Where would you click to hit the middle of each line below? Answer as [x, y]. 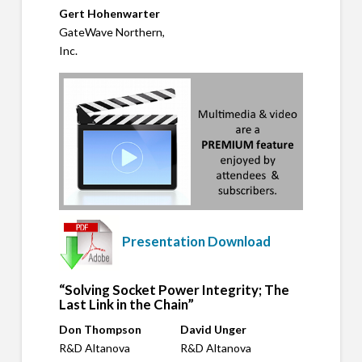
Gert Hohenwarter [109, 13]
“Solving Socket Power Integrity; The [174, 290]
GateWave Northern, [112, 32]
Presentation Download [196, 242]
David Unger [213, 330]
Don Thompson [100, 330]
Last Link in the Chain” [126, 305]
